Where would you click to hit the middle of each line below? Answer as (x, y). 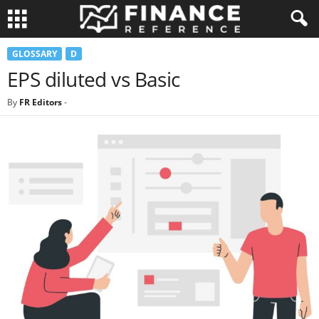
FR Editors (41, 102)
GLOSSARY (35, 54)
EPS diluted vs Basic (94, 79)
